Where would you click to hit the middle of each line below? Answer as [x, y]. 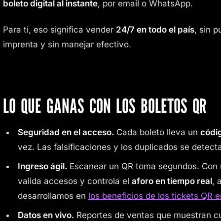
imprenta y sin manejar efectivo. [67, 44]
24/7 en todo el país [155, 29]
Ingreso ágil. [42, 166]
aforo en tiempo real [172, 181]
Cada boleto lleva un [157, 132]
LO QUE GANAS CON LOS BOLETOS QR [105, 105]
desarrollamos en [53, 196]
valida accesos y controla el [74, 181]
